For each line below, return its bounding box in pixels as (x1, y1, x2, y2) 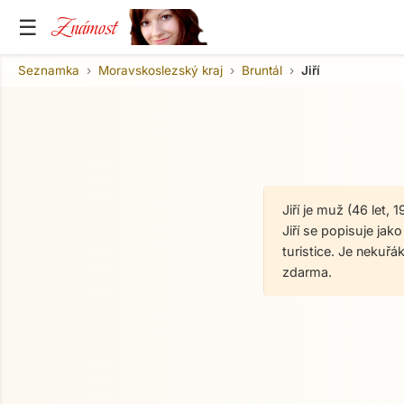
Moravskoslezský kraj (98, 62, 223, 78)
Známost (51, 10, 116, 44)
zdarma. (282, 264, 332, 280)
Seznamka (18, 62, 79, 78)
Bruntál (242, 62, 282, 78)
